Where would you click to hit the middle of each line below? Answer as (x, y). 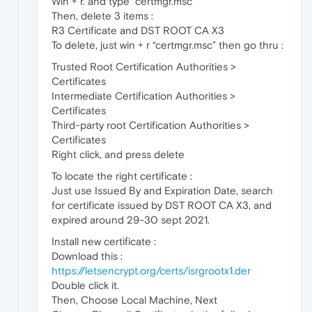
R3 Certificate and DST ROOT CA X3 (138, 31)
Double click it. (85, 286)
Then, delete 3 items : (102, 16)
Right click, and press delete (118, 155)
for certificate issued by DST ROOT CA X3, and (162, 205)
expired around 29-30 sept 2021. (131, 220)
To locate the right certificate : (122, 176)
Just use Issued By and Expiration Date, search (162, 191)
